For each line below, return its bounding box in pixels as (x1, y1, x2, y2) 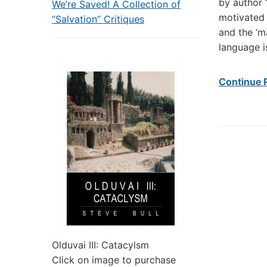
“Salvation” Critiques (52, 13, 144, 25)
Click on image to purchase (52, 254, 176, 266)
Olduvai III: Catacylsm (52, 239, 149, 251)
